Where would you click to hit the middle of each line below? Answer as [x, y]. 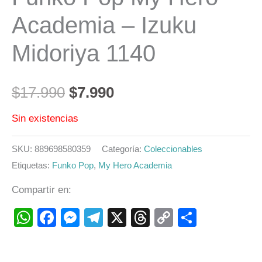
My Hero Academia [135, 165]
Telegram [142, 218]
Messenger [126, 218]
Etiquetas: [32, 165]
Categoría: [123, 149]
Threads [185, 218]
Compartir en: [42, 190]
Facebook [98, 218]
